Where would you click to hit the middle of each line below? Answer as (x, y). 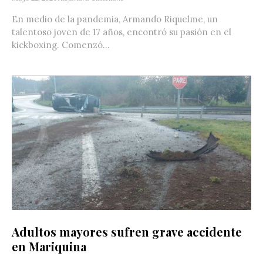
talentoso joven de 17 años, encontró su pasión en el (122, 32)
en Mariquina (49, 247)
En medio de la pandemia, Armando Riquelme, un (115, 19)
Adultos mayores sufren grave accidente (127, 232)
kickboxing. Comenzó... (61, 45)
